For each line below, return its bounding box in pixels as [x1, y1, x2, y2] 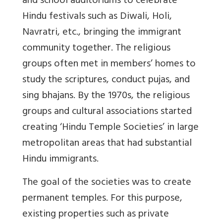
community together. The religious [22, 40, 170, 58]
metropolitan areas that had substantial [22, 135, 192, 154]
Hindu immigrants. [22, 151, 99, 169]
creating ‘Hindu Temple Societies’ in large [22, 119, 199, 138]
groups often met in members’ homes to [22, 55, 196, 74]
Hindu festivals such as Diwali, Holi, [22, 8, 172, 27]
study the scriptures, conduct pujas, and [22, 71, 190, 90]
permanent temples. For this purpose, [22, 190, 182, 209]
